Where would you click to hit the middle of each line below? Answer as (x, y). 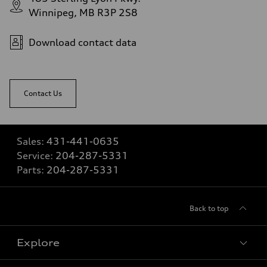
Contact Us (43, 94)
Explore (38, 243)
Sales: (32, 142)
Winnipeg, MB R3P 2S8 (83, 13)
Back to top (209, 209)
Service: (36, 156)
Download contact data (83, 43)
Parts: (32, 170)
